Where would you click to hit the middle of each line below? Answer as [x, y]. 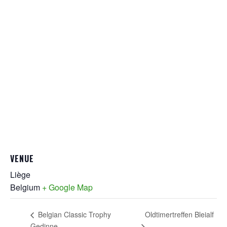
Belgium [25, 187]
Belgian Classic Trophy [73, 215]
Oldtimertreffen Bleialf [180, 214]
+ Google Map [67, 187]
